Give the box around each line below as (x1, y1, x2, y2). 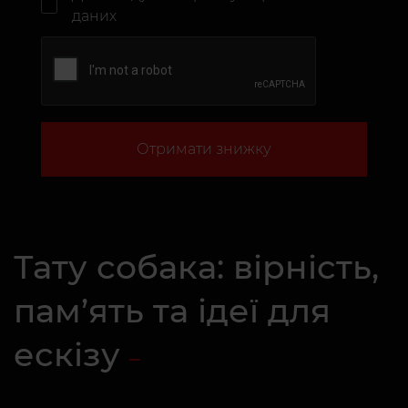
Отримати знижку (137, 140, 271, 158)
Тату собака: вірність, (14, 247, 379, 287)
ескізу (14, 334, 120, 374)
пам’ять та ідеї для (14, 291, 331, 331)
